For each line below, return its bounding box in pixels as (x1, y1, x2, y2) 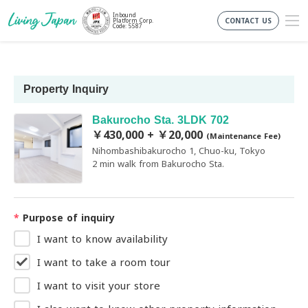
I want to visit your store (37, 278, 160, 292)
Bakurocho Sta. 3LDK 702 (92, 114, 229, 126)
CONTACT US (225, 16, 272, 25)
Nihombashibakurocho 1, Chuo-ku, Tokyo (92, 144, 265, 157)
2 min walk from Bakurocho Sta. (92, 157, 224, 170)
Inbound (113, 11, 136, 19)
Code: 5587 (113, 22, 142, 30)
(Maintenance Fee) (206, 131, 280, 141)
